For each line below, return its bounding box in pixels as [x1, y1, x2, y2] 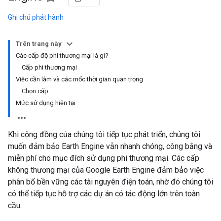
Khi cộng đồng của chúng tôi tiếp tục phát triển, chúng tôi [8, 130, 200, 139]
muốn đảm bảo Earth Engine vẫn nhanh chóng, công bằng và [8, 142, 212, 151]
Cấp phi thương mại [22, 64, 77, 71]
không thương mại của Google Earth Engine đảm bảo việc [8, 165, 204, 175]
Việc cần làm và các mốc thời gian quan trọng [16, 75, 143, 83]
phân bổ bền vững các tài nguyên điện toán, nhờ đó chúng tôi [8, 177, 213, 186]
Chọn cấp [22, 87, 48, 95]
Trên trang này [16, 40, 62, 47]
